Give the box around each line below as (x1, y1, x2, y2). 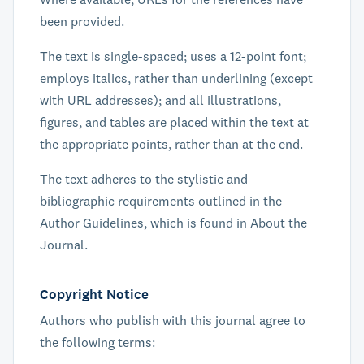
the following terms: (40, 334, 155, 350)
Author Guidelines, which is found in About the (40, 214, 307, 231)
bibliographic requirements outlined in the (40, 193, 282, 209)
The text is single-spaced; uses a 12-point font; (40, 48, 306, 64)
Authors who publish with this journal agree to (40, 312, 305, 328)
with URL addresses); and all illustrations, (40, 92, 281, 108)
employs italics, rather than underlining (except (40, 70, 313, 86)
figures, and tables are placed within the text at (40, 114, 309, 130)
